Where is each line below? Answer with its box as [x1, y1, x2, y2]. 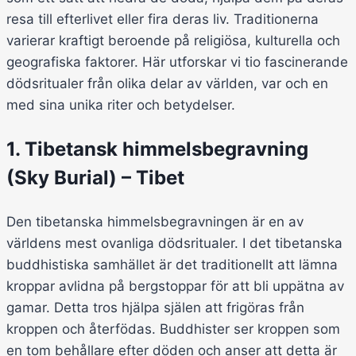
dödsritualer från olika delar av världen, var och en [6, 75, 328, 92]
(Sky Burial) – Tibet [6, 166, 184, 190]
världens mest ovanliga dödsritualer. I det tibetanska [6, 235, 342, 252]
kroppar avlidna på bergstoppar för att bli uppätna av [6, 278, 344, 295]
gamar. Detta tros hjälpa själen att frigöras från [6, 300, 304, 316]
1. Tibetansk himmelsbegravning [6, 137, 308, 161]
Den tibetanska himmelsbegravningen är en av [6, 214, 304, 230]
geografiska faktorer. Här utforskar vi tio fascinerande [6, 54, 348, 71]
